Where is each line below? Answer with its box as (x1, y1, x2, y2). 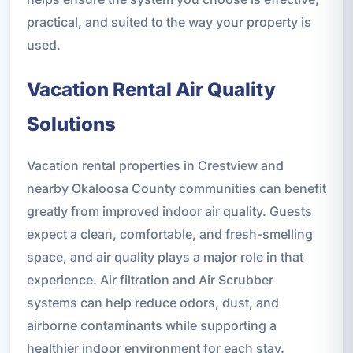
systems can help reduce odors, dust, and (26, 295, 279, 311)
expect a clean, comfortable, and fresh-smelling (26, 226, 313, 243)
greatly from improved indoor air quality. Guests (26, 203, 312, 220)
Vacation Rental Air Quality (26, 78, 276, 102)
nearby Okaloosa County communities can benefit (26, 180, 326, 197)
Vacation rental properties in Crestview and (26, 158, 284, 174)
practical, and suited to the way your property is (26, 14, 311, 31)
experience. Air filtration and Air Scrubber (26, 272, 273, 288)
